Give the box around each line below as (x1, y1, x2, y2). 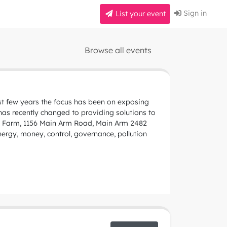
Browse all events (85, 45, 152, 56)
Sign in (181, 9, 207, 18)
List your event (113, 9, 166, 19)
